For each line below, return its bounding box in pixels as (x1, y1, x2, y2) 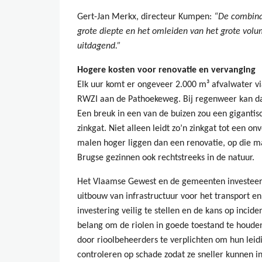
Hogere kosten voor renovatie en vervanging (77, 65, 256, 75)
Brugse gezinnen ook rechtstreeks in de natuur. (77, 153, 254, 163)
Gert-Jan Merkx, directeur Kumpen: (77, 12, 214, 22)
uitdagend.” (77, 42, 121, 51)
